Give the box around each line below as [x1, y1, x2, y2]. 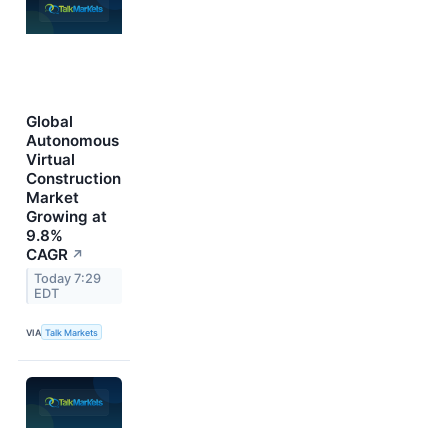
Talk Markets [45, 326, 99, 338]
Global [26, 111, 73, 131]
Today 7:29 [34, 270, 102, 286]
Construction [26, 168, 121, 188]
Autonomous [26, 130, 119, 150]
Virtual [26, 149, 75, 169]
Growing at [26, 206, 107, 226]
